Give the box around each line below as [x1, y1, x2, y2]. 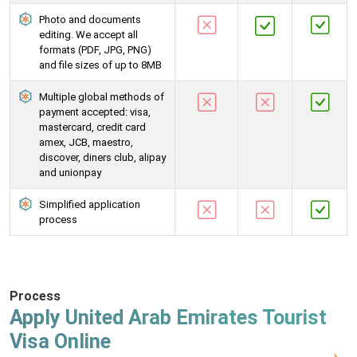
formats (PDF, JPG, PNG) [39, 44, 151, 57]
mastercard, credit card [39, 121, 146, 134]
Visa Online [10, 330, 111, 354]
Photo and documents [39, 14, 141, 26]
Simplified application [39, 198, 140, 211]
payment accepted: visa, [39, 106, 151, 119]
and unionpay [39, 167, 101, 179]
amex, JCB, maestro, [39, 136, 133, 149]
